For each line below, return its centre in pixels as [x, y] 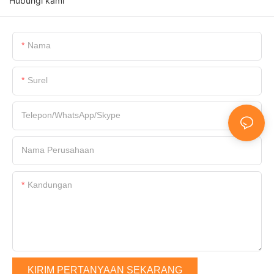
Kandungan [50, 185]
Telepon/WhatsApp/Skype [71, 115]
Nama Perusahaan [58, 150]
